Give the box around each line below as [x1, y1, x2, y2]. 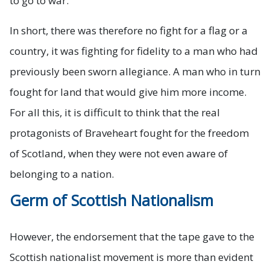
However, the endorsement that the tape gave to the [10, 229, 254, 243]
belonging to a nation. [10, 166, 114, 181]
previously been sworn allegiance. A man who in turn [10, 64, 260, 78]
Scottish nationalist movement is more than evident [10, 250, 253, 264]
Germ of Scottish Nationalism [10, 189, 213, 210]
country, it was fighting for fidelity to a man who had [10, 43, 258, 58]
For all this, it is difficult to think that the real [10, 105, 220, 119]
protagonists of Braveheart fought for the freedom [10, 125, 249, 140]
